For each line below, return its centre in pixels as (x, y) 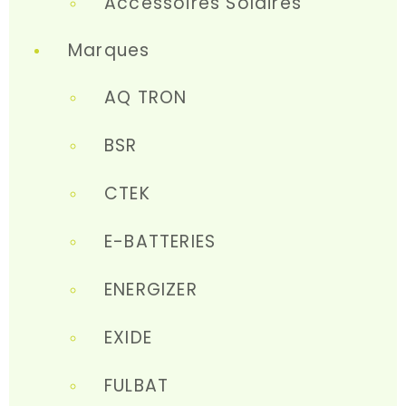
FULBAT (137, 386)
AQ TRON (146, 97)
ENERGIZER (151, 290)
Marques (109, 50)
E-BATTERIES (160, 242)
